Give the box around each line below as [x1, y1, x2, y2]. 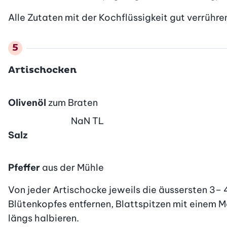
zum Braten [48, 96, 98, 108]
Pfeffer [8, 161, 40, 173]
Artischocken [8, 64, 77, 76]
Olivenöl [8, 96, 46, 108]
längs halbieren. [8, 212, 79, 224]
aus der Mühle [42, 161, 104, 173]
